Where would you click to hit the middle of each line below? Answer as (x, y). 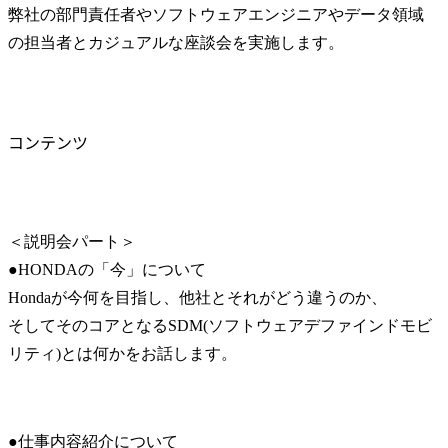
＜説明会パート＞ (72, 242)
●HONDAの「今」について (107, 270)
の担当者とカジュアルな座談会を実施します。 (176, 42)
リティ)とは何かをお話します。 (122, 354)
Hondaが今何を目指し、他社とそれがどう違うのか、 (197, 298)
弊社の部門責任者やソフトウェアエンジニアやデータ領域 (216, 14)
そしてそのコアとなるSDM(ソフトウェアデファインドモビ (220, 326)
